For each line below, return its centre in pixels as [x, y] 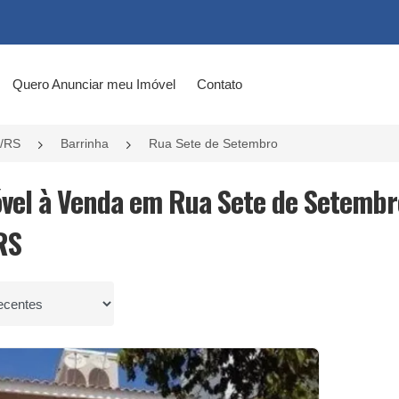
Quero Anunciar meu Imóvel [94, 84]
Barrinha [85, 143]
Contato [219, 84]
